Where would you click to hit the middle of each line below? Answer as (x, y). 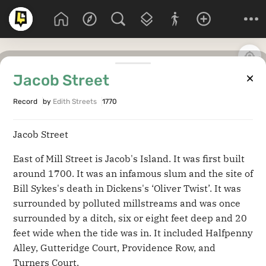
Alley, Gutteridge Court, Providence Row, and (114, 247)
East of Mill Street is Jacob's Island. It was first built (129, 158)
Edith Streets (75, 101)
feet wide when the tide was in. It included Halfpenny (133, 232)
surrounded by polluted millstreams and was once (127, 203)
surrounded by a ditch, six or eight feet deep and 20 (130, 218)
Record (25, 101)
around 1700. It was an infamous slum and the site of (133, 173)
